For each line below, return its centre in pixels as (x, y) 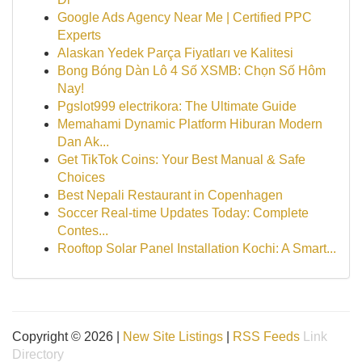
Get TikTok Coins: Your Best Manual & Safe (181, 160)
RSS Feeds (266, 337)
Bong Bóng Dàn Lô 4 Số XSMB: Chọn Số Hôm (192, 71)
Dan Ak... (83, 142)
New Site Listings (173, 337)
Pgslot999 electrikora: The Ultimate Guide (177, 106)
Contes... (83, 231)
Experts (79, 35)
